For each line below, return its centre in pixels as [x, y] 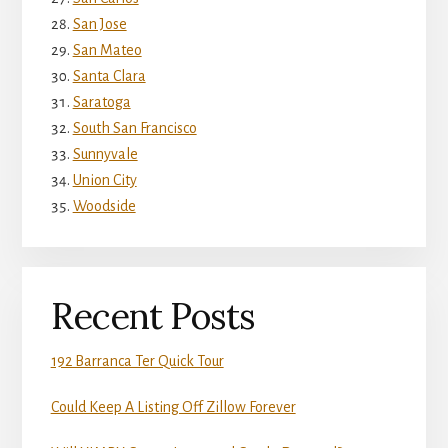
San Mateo [107, 49]
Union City [104, 179]
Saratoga [101, 101]
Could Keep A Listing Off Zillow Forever [173, 407]
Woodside [104, 205]
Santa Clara [109, 75]
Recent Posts [152, 316]
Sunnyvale [105, 153]
